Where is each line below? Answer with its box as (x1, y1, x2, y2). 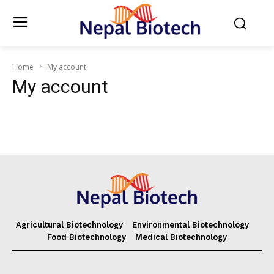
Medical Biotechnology (135, 232, 227, 242)
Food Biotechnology (47, 232, 126, 242)
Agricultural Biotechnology (16, 220, 123, 229)
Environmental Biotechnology (132, 220, 249, 229)
